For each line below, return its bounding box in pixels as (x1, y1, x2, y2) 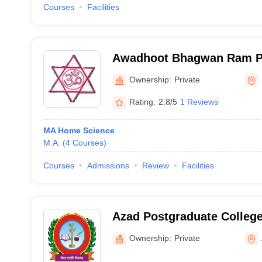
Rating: (129, 96, 156, 106)
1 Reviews (180, 96, 218, 106)
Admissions (87, 161, 129, 170)
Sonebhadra (112, 67, 179, 80)
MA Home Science (43, 126, 115, 135)
